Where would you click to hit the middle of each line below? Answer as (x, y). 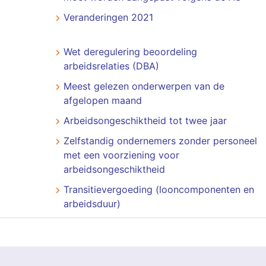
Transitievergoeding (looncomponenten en (159, 189)
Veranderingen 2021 (108, 17)
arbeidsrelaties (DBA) (111, 66)
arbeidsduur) (92, 204)
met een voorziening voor (121, 155)
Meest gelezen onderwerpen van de (144, 86)
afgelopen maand (102, 100)
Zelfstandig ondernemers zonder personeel (160, 141)
